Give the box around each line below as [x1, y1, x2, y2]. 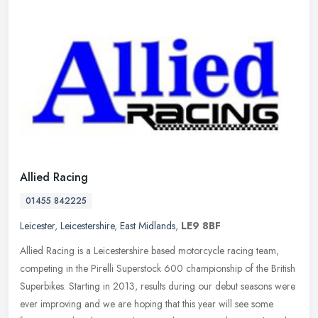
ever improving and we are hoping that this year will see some [20, 296, 273, 311]
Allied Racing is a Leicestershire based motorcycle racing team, [20, 243, 279, 258]
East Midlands [120, 218, 175, 233]
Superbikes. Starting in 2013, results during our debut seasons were [20, 278, 295, 293]
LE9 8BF [181, 218, 221, 233]
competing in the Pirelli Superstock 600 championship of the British [20, 261, 295, 275]
